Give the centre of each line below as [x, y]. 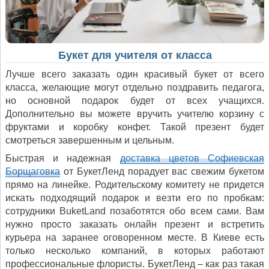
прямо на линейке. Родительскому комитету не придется [135, 184]
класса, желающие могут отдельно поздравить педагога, [135, 87]
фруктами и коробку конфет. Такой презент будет [135, 127]
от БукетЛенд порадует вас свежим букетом [162, 171]
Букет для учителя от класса [135, 55]
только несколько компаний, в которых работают [135, 250]
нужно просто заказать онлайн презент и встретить [135, 224]
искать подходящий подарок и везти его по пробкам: [135, 198]
